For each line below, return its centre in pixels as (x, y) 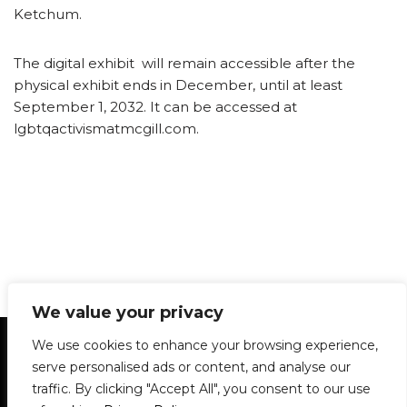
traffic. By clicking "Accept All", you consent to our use (201, 389)
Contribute (239, 381)
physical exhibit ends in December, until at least (178, 85)
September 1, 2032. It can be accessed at (155, 107)
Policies (347, 336)
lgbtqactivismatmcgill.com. (106, 129)
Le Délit (47, 381)
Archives (182, 358)
